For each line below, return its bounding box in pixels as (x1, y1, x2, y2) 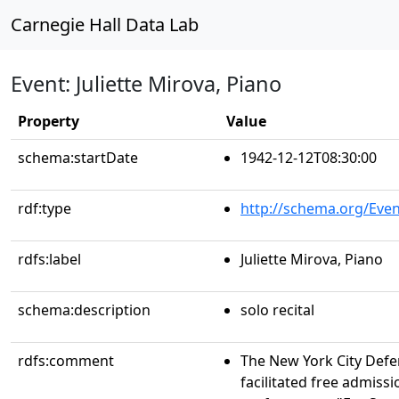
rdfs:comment (18, 351, 114, 370)
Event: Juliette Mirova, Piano (11, 69, 281, 98)
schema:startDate (18, 148, 138, 167)
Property (18, 111, 79, 131)
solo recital (240, 300, 314, 320)
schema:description (18, 300, 151, 320)
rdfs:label (18, 249, 81, 269)
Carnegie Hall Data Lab (11, 12, 199, 37)
